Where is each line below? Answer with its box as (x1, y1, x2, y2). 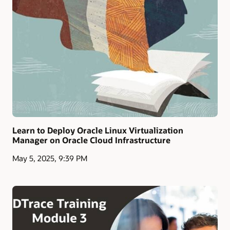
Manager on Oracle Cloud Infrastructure (12, 134, 170, 145)
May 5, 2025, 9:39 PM (12, 153, 87, 164)
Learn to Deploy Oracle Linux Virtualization (12, 124, 183, 136)
